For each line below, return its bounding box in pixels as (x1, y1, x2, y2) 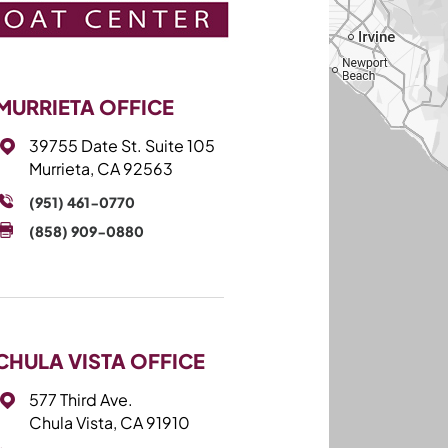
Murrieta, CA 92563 (28, 158, 173, 179)
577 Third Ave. (28, 389, 133, 410)
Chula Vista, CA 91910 (28, 412, 190, 433)
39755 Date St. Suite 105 (28, 135, 215, 156)
